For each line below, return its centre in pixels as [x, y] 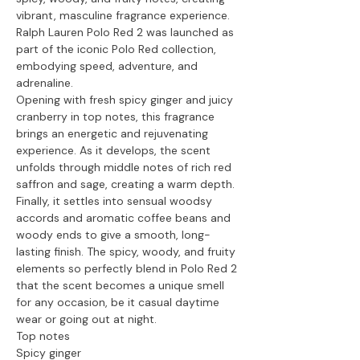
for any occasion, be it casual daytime [118, 302]
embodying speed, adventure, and [107, 65]
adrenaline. [45, 82]
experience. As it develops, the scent [113, 150]
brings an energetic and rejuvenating [112, 133]
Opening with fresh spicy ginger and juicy [125, 99]
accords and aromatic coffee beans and [123, 217]
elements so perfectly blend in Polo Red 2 [127, 268]
